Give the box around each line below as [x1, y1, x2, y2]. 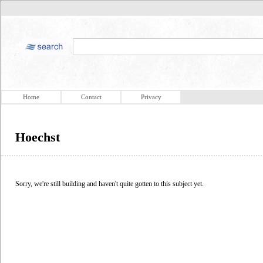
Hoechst [15, 130, 60, 144]
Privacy [140, 93, 161, 100]
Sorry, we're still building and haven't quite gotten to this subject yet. [15, 179, 204, 188]
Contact [80, 93, 102, 100]
